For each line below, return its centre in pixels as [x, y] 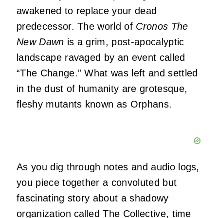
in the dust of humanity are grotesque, [102, 89]
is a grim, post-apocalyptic [124, 42]
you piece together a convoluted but [97, 183]
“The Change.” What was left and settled [107, 73]
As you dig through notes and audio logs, [108, 167]
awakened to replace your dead [87, 11]
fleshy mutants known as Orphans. [94, 104]
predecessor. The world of [76, 27]
